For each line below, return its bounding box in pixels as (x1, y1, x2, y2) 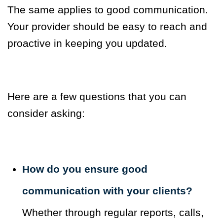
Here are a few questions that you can (7, 91, 186, 103)
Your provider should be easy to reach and (7, 21, 207, 33)
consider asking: (7, 108, 85, 119)
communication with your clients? (22, 185, 192, 197)
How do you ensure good (22, 163, 147, 175)
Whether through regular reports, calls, (22, 207, 204, 219)
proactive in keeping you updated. (7, 37, 167, 49)
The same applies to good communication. (7, 4, 208, 16)
